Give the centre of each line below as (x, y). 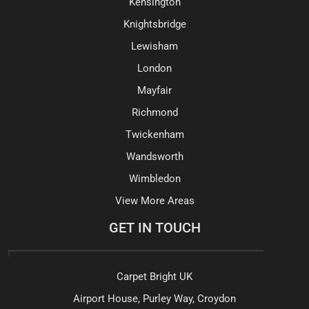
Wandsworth (154, 157)
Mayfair (154, 91)
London (154, 69)
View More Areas (154, 201)
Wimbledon (154, 179)
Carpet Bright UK (154, 277)
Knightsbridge (154, 24)
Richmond (154, 113)
